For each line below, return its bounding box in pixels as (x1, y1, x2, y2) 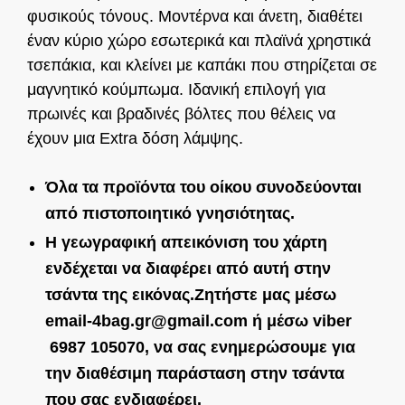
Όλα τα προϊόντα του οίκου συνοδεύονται (45, 177, 362, 196)
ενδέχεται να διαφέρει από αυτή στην (45, 259, 331, 278)
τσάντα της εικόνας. (45, 285, 194, 304)
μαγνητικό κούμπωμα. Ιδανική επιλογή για (27, 80, 325, 99)
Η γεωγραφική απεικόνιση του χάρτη (45, 232, 327, 251)
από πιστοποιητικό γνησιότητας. (45, 203, 295, 222)
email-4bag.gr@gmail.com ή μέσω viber (45, 311, 352, 330)
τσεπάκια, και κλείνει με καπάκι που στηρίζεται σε (27, 56, 377, 75)
